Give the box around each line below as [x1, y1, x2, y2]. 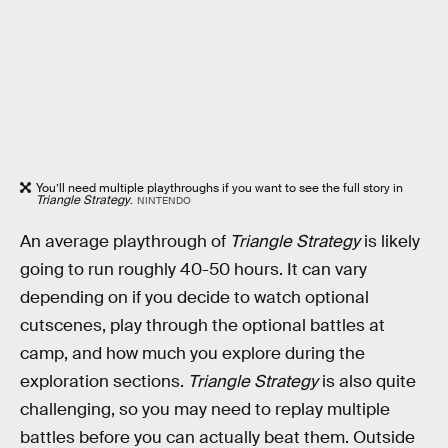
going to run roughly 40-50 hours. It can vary [20, 259, 367, 281]
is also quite [318, 371, 416, 393]
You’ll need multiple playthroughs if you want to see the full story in [36, 180, 403, 197]
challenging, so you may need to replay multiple [20, 399, 390, 421]
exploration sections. [20, 371, 188, 393]
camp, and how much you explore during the [20, 343, 365, 365]
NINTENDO [136, 194, 191, 208]
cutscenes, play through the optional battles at [20, 315, 385, 337]
